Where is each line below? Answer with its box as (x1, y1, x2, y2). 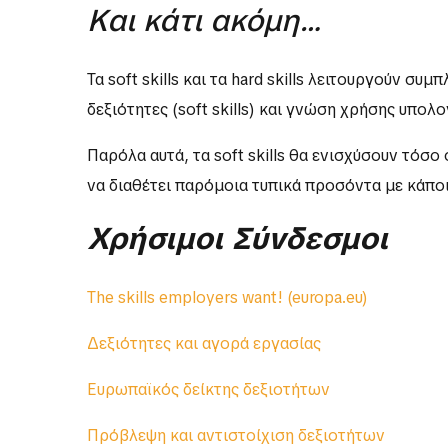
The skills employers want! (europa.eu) (87, 287, 368, 309)
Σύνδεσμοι (231, 219, 388, 259)
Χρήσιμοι (87, 219, 223, 259)
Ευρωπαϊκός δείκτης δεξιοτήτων (87, 379, 330, 401)
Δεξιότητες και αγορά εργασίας (87, 333, 321, 355)
